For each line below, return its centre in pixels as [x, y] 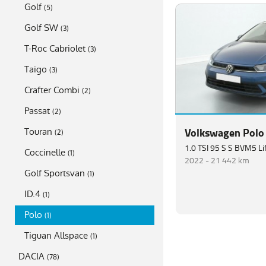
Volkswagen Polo [224, 133]
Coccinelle [45, 152]
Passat [37, 111]
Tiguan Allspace [56, 235]
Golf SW [41, 28]
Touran [38, 132]
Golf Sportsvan [55, 173]
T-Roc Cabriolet [55, 48]
